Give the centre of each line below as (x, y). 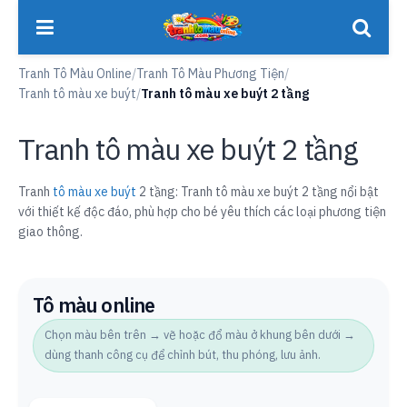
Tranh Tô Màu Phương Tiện (210, 74)
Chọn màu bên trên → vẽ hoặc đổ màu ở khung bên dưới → (200, 335)
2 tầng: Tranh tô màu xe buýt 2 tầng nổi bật (258, 191)
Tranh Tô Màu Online (75, 74)
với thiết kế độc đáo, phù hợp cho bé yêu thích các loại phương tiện (202, 211)
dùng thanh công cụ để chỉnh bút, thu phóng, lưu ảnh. (183, 355)
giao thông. (50, 231)
